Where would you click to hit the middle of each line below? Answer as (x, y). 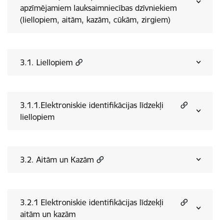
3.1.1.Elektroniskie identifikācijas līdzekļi (92, 105)
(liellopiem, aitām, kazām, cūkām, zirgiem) (95, 20)
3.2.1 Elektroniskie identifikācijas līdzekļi (92, 202)
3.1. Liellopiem (46, 62)
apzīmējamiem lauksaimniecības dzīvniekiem (98, 8)
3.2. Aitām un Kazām (57, 160)
